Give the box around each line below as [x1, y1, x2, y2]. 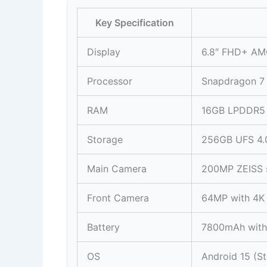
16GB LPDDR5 [201, 104, 265, 116]
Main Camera [87, 162, 147, 175]
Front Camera [87, 191, 149, 204]
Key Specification [95, 16, 174, 29]
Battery [87, 221, 120, 233]
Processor [87, 74, 132, 87]
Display [87, 45, 120, 58]
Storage [87, 133, 123, 145]
